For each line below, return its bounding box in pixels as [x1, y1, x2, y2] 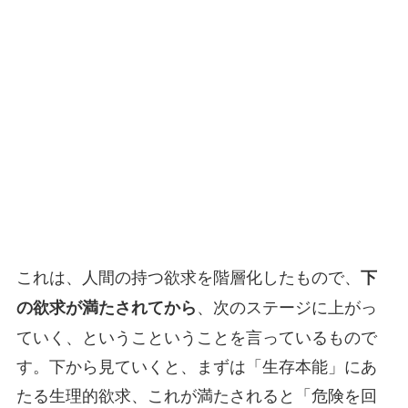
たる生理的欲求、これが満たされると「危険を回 [15, 382, 377, 406]
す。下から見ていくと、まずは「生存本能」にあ [15, 352, 377, 377]
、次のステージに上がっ [196, 293, 377, 318]
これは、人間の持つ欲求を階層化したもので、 [15, 263, 361, 288]
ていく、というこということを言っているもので [15, 323, 377, 348]
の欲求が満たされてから [15, 294, 197, 319]
